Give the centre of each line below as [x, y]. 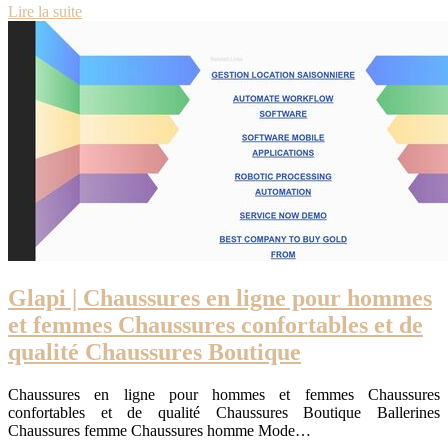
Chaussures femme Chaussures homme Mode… [159, 430]
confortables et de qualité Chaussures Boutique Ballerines [224, 412]
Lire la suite [45, 12]
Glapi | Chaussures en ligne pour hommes [220, 298]
